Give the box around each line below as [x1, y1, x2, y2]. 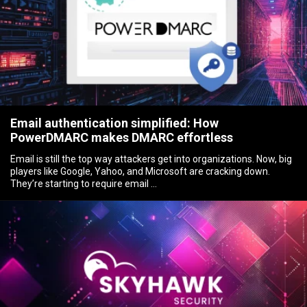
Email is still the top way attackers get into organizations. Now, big [10, 153, 293, 164]
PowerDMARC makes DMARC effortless [10, 130, 234, 145]
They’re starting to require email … [10, 177, 158, 189]
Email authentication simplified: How [10, 115, 219, 130]
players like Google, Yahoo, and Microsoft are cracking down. [10, 165, 271, 177]
